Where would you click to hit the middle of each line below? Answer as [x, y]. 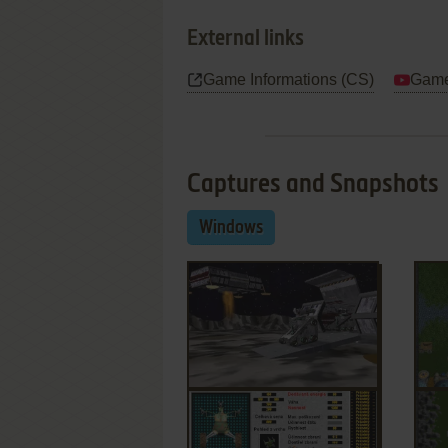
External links [245, 39]
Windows [231, 228]
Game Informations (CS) [288, 79]
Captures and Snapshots [313, 185]
